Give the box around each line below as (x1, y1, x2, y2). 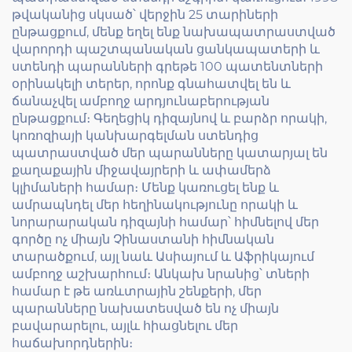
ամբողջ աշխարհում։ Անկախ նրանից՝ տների (12, 266, 310, 281)
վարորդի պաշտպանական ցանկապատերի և (12, 42, 320, 57)
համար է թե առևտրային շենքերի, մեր (12, 284, 262, 299)
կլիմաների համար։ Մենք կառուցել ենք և (12, 180, 279, 195)
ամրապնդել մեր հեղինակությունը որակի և (12, 197, 298, 212)
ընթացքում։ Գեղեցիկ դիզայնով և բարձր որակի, (12, 111, 327, 126)
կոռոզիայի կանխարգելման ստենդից (12, 128, 258, 143)
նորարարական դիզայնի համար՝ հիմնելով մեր (12, 214, 319, 229)
